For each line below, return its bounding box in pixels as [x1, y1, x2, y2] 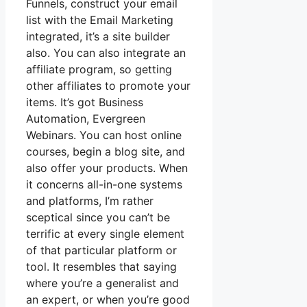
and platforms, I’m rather [26, 194, 153, 208]
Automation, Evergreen [26, 112, 145, 126]
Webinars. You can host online [26, 128, 182, 143]
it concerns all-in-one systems [26, 177, 182, 192]
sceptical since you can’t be [26, 210, 170, 225]
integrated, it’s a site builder [26, 29, 170, 44]
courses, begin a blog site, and [26, 145, 185, 159]
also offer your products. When [26, 161, 188, 175]
